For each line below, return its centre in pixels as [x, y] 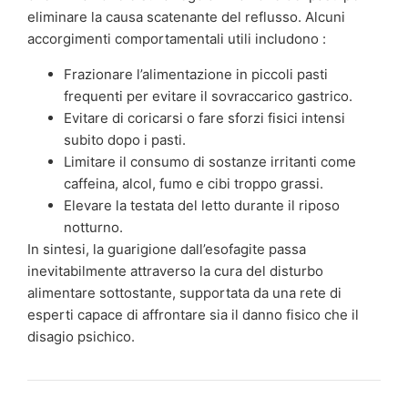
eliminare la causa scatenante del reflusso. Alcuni [186, 17]
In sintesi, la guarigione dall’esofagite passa [167, 249]
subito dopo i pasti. [125, 139]
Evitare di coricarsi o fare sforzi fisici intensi [204, 117]
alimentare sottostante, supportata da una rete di [184, 292]
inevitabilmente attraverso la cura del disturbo [175, 270]
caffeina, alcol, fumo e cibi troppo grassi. [194, 183]
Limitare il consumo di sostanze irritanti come [210, 161]
